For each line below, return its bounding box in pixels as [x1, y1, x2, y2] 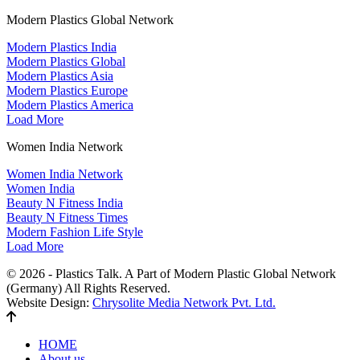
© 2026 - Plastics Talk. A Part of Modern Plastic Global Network [6, 266, 336, 280]
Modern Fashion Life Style [6, 224, 143, 239]
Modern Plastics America [6, 97, 133, 112]
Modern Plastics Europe [6, 83, 128, 97]
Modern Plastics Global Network [6, 12, 174, 27]
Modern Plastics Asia [6, 68, 113, 83]
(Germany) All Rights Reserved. [6, 280, 170, 295]
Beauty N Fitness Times [6, 210, 128, 224]
